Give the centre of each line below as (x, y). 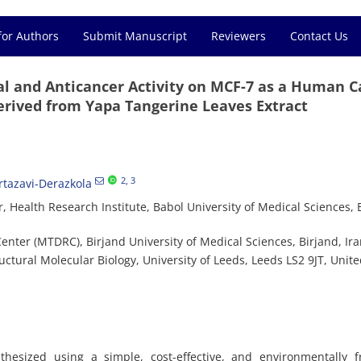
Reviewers (239, 36)
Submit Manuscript (135, 36)
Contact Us (319, 36)
